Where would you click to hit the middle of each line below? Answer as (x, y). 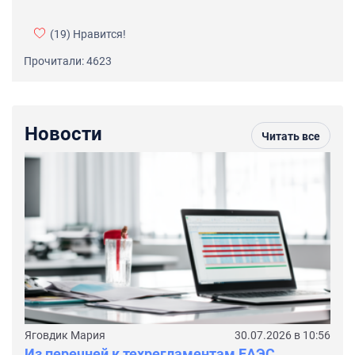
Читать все (291, 136)
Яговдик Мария (65, 336)
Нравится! (98, 34)
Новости (63, 134)
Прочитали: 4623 (68, 61)
